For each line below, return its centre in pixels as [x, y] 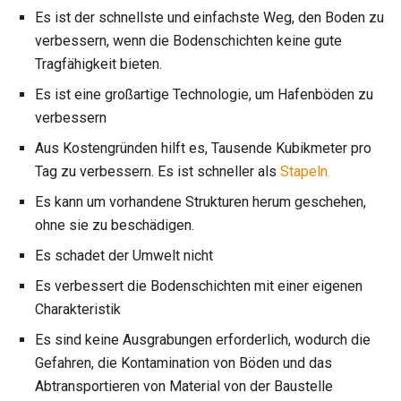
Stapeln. [305, 171]
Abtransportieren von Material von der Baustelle [184, 386]
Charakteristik [78, 309]
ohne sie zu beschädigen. [115, 225]
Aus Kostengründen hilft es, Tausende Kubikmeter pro [203, 148]
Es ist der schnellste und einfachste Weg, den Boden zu [209, 17]
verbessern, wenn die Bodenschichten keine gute [188, 40]
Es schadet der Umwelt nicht [124, 255]
